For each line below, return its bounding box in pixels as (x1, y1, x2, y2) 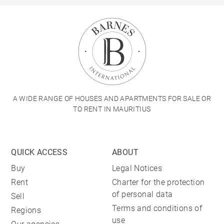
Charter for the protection (112, 177, 205, 187)
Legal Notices (112, 163, 162, 173)
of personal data (112, 189, 173, 199)
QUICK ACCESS (11, 147, 68, 157)
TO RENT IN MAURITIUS (73, 105, 151, 113)
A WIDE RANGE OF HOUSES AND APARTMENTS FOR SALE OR (12, 94, 211, 103)
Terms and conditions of (112, 203, 202, 213)
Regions (11, 205, 41, 215)
